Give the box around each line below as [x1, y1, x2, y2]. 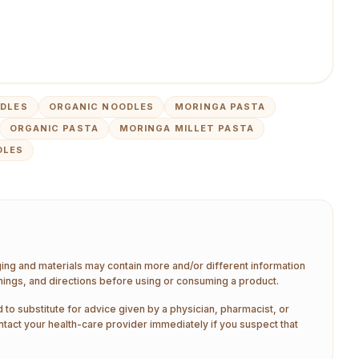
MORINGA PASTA [175, 101, 266, 112]
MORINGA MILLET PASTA [119, 123, 254, 134]
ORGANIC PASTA [9, 123, 99, 134]
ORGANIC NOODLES [48, 101, 155, 112]
